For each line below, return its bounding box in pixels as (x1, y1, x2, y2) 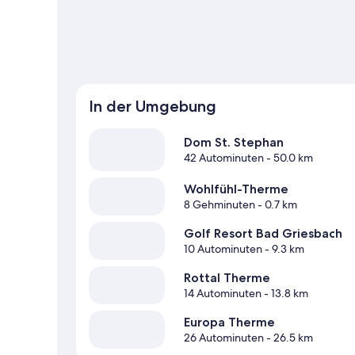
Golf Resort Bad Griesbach (184, 226, 342, 242)
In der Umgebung (89, 97, 216, 116)
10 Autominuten (184, 242, 262, 257)
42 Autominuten (184, 151, 264, 166)
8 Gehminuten (184, 197, 255, 212)
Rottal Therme (184, 270, 270, 286)
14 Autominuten (184, 286, 261, 301)
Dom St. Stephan (184, 135, 284, 151)
